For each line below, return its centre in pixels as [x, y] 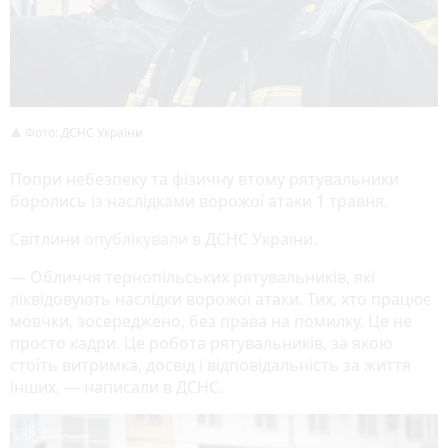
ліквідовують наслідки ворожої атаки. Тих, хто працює [220, 298]
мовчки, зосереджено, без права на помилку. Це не [211, 320]
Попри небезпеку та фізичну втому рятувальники [204, 178]
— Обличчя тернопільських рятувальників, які [192, 276]
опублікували [136, 238]
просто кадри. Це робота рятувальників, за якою [201, 342]
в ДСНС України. [254, 238]
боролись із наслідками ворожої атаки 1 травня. [201, 200]
